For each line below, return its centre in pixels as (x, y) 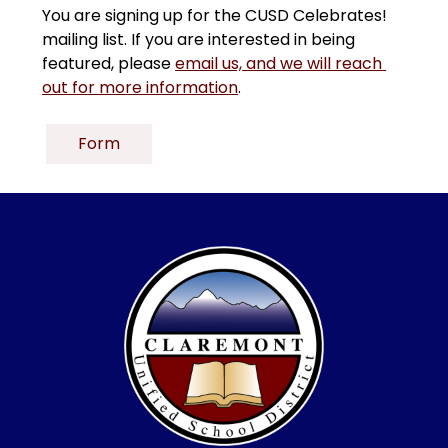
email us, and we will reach (279, 63)
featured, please (109, 63)
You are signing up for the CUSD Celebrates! (215, 15)
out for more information (140, 87)
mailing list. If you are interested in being (199, 39)
